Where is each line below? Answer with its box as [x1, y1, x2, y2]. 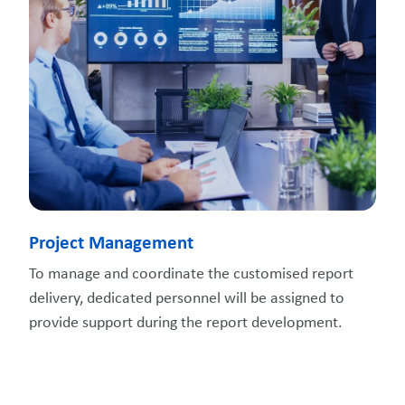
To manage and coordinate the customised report [29, 265, 353, 283]
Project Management [29, 233, 193, 253]
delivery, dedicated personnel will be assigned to [29, 289, 344, 307]
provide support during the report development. [29, 314, 343, 332]
